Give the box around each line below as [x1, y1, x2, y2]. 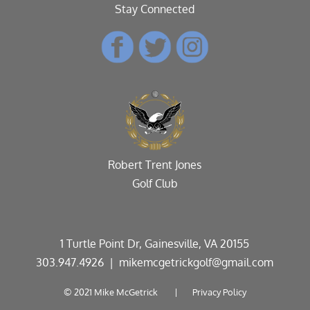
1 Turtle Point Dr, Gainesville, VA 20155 [60, 236, 250, 250]
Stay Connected [115, 2, 195, 17]
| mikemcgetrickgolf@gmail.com [104, 255, 274, 269]
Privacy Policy [192, 286, 246, 298]
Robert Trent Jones [108, 157, 202, 172]
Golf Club [131, 176, 178, 190]
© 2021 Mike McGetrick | [63, 286, 192, 298]
